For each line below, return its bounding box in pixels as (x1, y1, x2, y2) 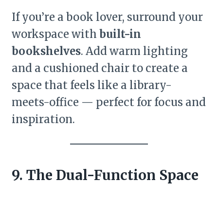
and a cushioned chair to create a (12, 61, 188, 75)
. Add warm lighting (81, 44, 188, 58)
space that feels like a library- (12, 78, 172, 92)
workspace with (12, 27, 99, 41)
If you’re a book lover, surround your (12, 10, 203, 24)
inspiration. (12, 112, 75, 127)
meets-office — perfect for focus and (12, 95, 206, 109)
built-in (99, 27, 141, 41)
